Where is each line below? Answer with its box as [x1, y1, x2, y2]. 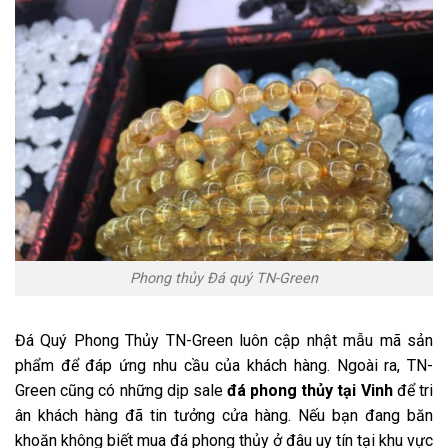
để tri [396, 380, 434, 400]
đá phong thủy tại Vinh [227, 380, 397, 400]
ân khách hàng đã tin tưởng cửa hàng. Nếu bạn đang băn [15, 405, 433, 425]
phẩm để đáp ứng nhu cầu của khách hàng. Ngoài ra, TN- [15, 355, 433, 375]
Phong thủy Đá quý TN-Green [130, 270, 318, 288]
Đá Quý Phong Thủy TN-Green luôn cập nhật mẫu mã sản [15, 330, 433, 350]
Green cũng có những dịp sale [15, 380, 227, 400]
